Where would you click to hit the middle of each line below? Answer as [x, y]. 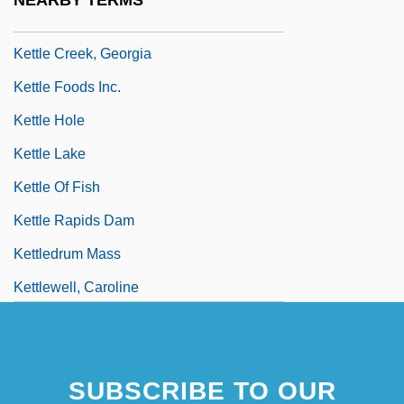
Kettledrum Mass [67, 253]
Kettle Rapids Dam [74, 220]
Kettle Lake [50, 153]
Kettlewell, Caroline [76, 287]
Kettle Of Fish [57, 187]
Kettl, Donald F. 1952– [84, 20]
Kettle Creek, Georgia [83, 53]
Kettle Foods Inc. [67, 87]
